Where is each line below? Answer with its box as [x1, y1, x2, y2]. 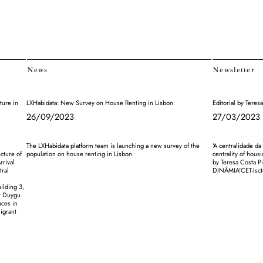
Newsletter [213, 65, 255, 75]
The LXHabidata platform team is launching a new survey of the [26, 140, 200, 150]
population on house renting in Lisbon [26, 149, 133, 159]
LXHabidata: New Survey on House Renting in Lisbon [26, 98, 174, 108]
